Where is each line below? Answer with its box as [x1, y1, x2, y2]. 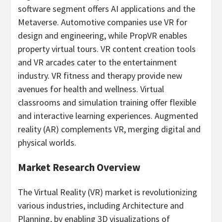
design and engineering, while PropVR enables [18, 29, 187, 41]
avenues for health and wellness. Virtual [18, 83, 164, 95]
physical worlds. [18, 136, 76, 148]
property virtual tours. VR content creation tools [18, 43, 196, 55]
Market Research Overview [18, 160, 140, 174]
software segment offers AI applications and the [18, 2, 195, 14]
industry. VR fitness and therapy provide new [18, 69, 182, 81]
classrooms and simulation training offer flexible [18, 96, 196, 108]
